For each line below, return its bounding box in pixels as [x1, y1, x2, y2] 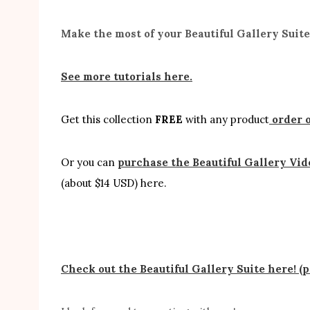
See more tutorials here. [61, 69, 192, 83]
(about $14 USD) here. [61, 176, 167, 190]
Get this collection [61, 112, 152, 126]
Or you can [61, 155, 118, 169]
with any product [185, 112, 269, 126]
